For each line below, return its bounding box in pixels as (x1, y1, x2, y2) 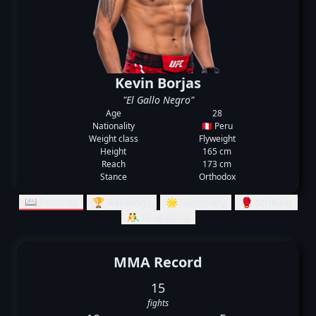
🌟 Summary (165, 195, 226, 209)
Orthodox (198, 171, 236, 183)
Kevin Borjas (115, 73, 201, 92)
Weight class (88, 133, 138, 145)
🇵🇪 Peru (201, 120, 233, 132)
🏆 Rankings (92, 195, 151, 209)
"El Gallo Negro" (122, 93, 194, 107)
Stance (99, 171, 127, 183)
